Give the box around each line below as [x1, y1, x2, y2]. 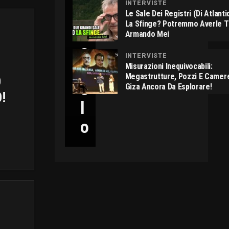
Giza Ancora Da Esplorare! [125, 81, 212, 91]
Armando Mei [125, 29, 169, 39]
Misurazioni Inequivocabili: [125, 61, 213, 71]
